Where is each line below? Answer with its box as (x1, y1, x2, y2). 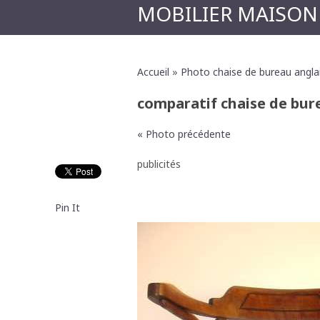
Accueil (137, 65, 169, 79)
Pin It (55, 201, 80, 214)
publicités (137, 157, 181, 171)
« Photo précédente (137, 127, 231, 141)
